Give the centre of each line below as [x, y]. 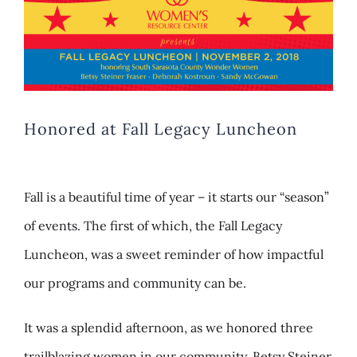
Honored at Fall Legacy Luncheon [161, 129]
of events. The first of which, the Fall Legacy [153, 226]
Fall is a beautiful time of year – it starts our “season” [177, 197]
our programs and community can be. [135, 283]
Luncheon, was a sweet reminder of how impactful [174, 255]
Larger [43, 19]
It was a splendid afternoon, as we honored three [169, 328]
